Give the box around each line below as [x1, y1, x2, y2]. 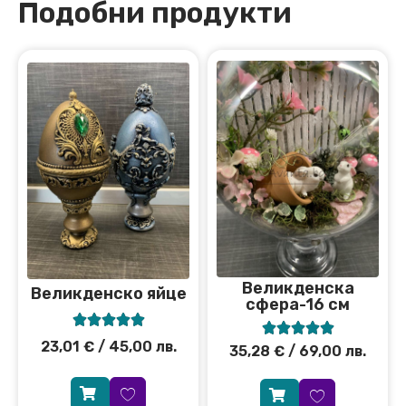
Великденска [241, 278, 354, 299]
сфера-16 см [246, 295, 350, 315]
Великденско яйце [30, 283, 187, 304]
